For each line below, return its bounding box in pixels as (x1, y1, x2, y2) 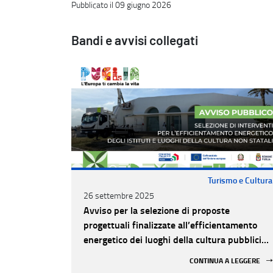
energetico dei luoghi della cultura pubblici (83, 232, 261, 246)
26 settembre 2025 (83, 190, 154, 201)
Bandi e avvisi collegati (71, 35, 198, 48)
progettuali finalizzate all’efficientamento (83, 218, 257, 232)
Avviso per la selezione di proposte (83, 203, 230, 217)
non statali (83, 247, 129, 261)
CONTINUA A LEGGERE (190, 255, 261, 266)
